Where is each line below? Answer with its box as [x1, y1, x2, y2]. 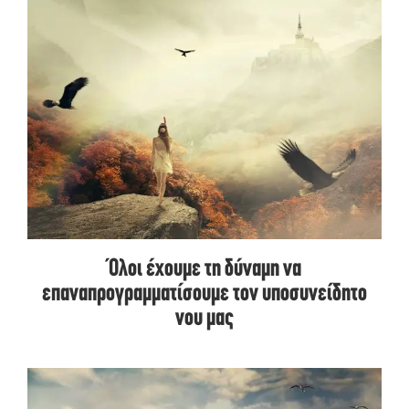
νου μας [175, 307, 234, 332]
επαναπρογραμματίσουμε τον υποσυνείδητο [42, 282, 367, 308]
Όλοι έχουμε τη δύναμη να [108, 257, 301, 283]
